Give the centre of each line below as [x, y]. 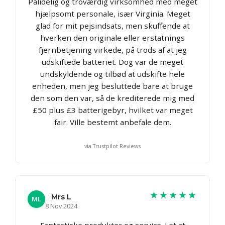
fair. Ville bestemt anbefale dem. [113, 122]
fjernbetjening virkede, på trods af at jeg [113, 49]
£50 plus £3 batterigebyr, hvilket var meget [113, 110]
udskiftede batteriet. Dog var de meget [113, 62]
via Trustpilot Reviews [113, 146]
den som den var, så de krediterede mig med [113, 98]
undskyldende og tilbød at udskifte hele [113, 74]
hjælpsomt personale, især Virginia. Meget [113, 13]
